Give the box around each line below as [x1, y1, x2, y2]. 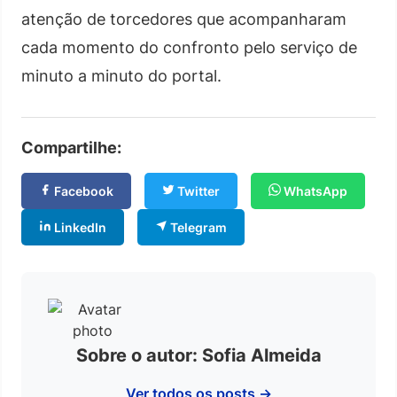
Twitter [175, 183, 220, 198]
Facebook [51, 183, 113, 198]
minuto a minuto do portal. [21, 66, 222, 85]
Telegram [167, 220, 227, 235]
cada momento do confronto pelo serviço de [21, 38, 357, 57]
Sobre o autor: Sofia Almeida [75, 345, 322, 366]
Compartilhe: [21, 138, 121, 157]
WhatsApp [281, 183, 347, 198]
